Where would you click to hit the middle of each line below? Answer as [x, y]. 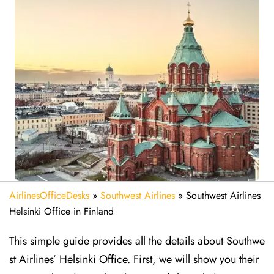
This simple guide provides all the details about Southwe [137, 241]
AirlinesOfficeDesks [49, 195]
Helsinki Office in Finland [61, 211]
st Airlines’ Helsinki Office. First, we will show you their [134, 259]
